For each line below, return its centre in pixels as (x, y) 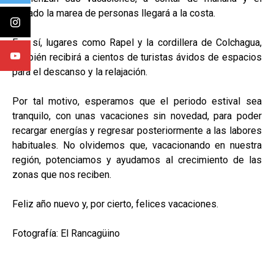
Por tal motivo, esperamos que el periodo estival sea (137, 102)
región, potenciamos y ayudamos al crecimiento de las (137, 160)
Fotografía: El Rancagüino (66, 234)
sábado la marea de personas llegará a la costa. (114, 13)
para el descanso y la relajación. (80, 72)
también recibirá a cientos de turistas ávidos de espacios (137, 57)
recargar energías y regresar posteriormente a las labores (137, 131)
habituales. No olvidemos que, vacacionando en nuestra (137, 146)
